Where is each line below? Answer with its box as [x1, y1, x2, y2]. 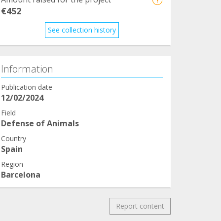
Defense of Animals [1, 117, 79, 129]
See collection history [48, 25, 116, 35]
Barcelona [1, 169, 40, 180]
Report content [116, 201, 164, 211]
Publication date [1, 82, 52, 92]
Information [1, 62, 53, 75]
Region [1, 159, 23, 169]
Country [1, 133, 26, 143]
